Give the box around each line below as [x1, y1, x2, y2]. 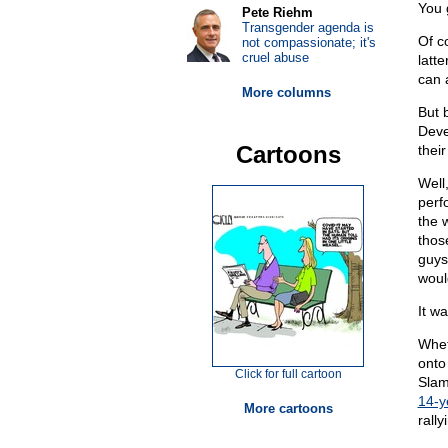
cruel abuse [241, 50, 309, 65]
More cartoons [243, 401, 333, 416]
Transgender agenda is [241, 20, 374, 35]
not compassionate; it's [241, 35, 376, 50]
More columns [241, 85, 331, 100]
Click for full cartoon [234, 367, 342, 381]
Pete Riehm [241, 5, 313, 20]
